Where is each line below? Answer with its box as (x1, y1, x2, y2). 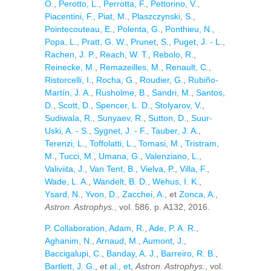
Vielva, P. (140, 164, 175, 174)
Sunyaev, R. (97, 113, 143, 123)
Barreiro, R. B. (161, 249, 215, 258)
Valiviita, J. (45, 164, 85, 174)
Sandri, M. (152, 88, 191, 97)
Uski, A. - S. (45, 126, 89, 135)
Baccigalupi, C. (45, 249, 102, 258)
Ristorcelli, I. (45, 75, 91, 85)
